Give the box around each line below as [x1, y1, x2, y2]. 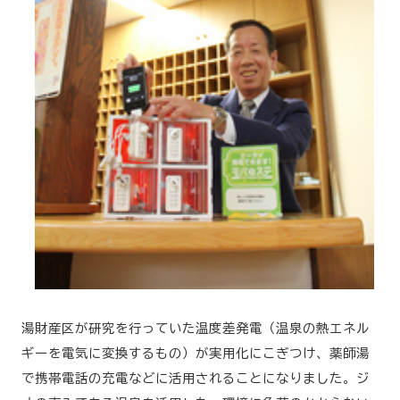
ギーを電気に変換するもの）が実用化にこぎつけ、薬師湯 [21, 346, 370, 360]
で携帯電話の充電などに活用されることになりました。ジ [21, 371, 370, 385]
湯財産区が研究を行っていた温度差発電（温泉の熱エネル [21, 321, 370, 335]
